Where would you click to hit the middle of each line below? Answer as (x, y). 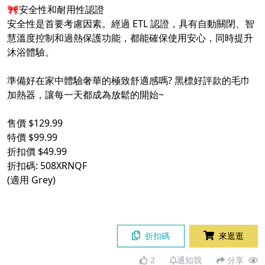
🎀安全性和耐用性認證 (56, 10)
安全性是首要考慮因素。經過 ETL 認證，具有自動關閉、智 (131, 24)
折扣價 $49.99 (37, 152)
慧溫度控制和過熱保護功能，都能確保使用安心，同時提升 (130, 38)
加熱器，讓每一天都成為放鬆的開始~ (85, 95)
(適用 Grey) (31, 180)
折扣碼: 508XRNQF (47, 166)
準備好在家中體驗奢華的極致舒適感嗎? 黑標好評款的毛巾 (129, 81)
